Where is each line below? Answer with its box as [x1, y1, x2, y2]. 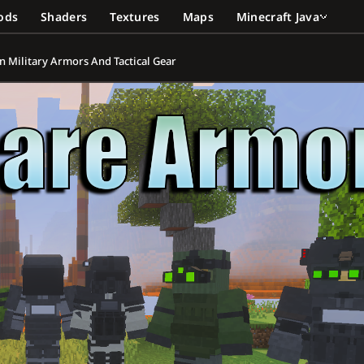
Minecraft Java [236, 8, 320, 24]
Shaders [41, 8, 88, 24]
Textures [110, 8, 160, 24]
